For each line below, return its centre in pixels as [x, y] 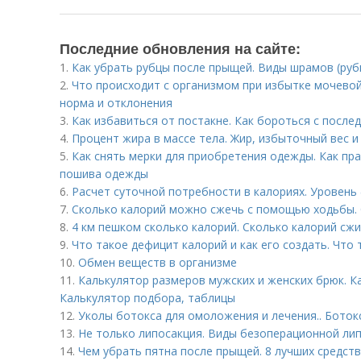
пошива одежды [104, 174]
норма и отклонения [116, 103]
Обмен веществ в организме [158, 262]
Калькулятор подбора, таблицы [147, 298]
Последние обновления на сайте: [180, 48]
